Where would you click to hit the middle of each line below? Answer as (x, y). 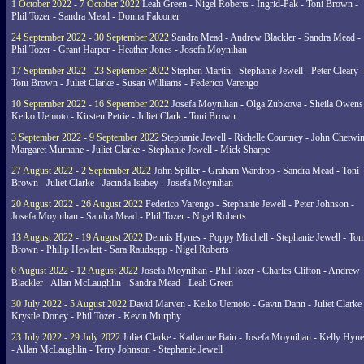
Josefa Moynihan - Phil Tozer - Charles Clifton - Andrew (249, 271)
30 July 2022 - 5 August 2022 (69, 304)
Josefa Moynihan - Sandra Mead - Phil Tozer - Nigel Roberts (129, 216)
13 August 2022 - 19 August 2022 (77, 237)
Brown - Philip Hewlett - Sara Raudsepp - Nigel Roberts (120, 249)
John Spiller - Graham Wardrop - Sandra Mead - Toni (255, 171)
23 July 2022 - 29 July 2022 (66, 337)
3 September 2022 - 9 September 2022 (85, 137)
